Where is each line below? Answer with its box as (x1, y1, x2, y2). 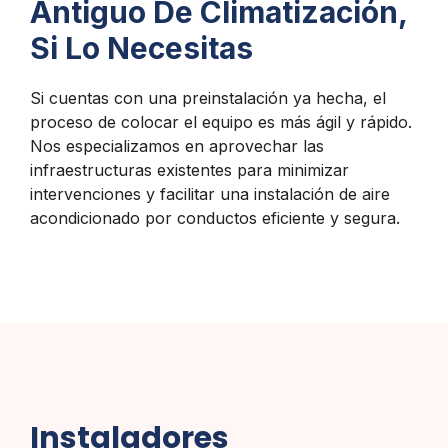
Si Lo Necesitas (30, 30, 253, 67)
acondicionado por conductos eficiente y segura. (30, 208, 400, 229)
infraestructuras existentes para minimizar (30, 160, 349, 181)
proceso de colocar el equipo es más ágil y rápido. (30, 112, 412, 133)
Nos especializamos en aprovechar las (30, 136, 324, 157)
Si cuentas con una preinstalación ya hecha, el (30, 88, 386, 109)
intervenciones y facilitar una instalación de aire (30, 184, 390, 205)
